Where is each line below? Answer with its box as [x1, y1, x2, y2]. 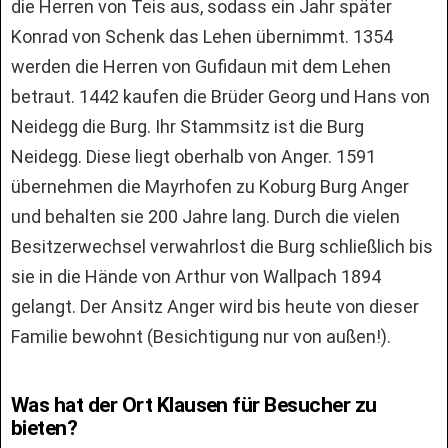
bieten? [11, 415, 78, 440]
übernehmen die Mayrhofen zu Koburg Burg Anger [11, 175, 409, 197]
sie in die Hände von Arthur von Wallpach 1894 [11, 265, 381, 287]
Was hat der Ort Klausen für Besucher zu [11, 392, 377, 417]
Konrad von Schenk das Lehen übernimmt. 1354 [11, 25, 393, 47]
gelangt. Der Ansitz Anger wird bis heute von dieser [11, 295, 419, 317]
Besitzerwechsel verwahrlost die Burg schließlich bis [11, 235, 433, 257]
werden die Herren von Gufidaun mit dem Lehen [11, 55, 391, 77]
